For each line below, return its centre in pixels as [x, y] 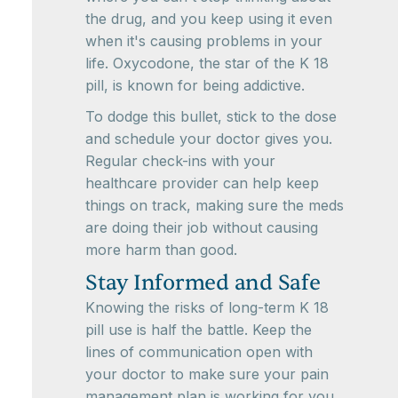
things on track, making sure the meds [215, 205]
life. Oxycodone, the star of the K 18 [207, 63]
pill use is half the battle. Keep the [199, 330]
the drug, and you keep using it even [209, 19]
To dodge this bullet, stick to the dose [211, 116]
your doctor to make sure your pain [207, 374]
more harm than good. [161, 250]
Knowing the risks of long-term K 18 [207, 307]
